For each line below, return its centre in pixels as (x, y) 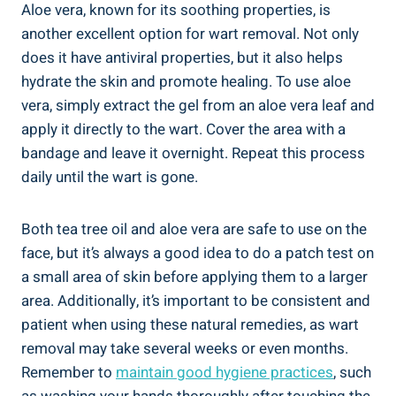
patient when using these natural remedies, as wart (190, 324)
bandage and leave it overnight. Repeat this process (193, 153)
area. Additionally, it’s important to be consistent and (196, 301)
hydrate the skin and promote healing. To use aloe (186, 81)
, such (352, 372)
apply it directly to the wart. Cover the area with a (183, 129)
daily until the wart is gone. (110, 177)
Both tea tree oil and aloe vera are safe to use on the (194, 229)
